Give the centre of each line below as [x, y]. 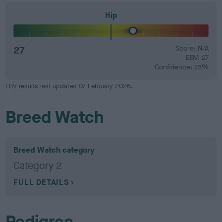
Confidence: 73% [181, 67]
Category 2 [38, 166]
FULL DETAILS [41, 182]
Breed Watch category [54, 150]
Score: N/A [192, 48]
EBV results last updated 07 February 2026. [69, 86]
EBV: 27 [197, 58]
